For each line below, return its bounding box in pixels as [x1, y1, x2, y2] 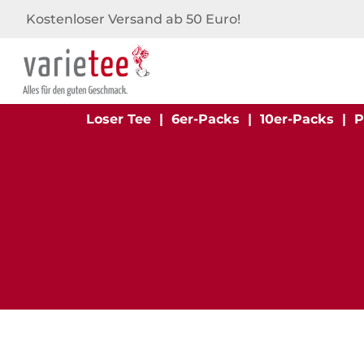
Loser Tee [85, 111, 151, 127]
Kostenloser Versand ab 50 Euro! [26, 11, 240, 27]
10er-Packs [259, 111, 334, 127]
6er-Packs [171, 111, 240, 127]
